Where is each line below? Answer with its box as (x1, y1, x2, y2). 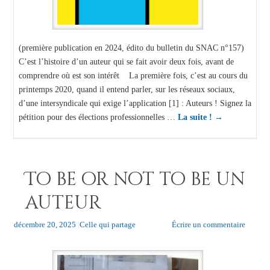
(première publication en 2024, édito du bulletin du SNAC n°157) (18, 42, 249, 52)
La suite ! (177, 111, 215, 122)
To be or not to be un (25, 168, 245, 192)
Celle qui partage (79, 220, 136, 230)
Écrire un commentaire (171, 220, 245, 230)
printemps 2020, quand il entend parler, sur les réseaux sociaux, (18, 84, 235, 94)
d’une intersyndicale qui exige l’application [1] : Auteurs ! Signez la (18, 98, 251, 108)
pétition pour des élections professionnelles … (18, 111, 178, 122)
